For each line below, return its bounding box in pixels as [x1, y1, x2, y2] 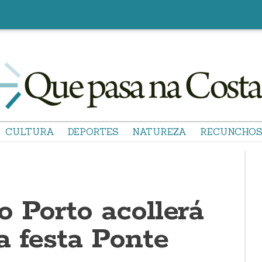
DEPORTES [68, 126, 119, 137]
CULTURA [5, 126, 54, 137]
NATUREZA [132, 126, 187, 137]
